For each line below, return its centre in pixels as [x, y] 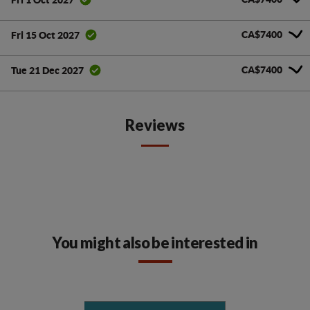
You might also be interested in [155, 243]
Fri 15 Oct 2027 [45, 35]
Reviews [155, 125]
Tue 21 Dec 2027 [47, 70]
